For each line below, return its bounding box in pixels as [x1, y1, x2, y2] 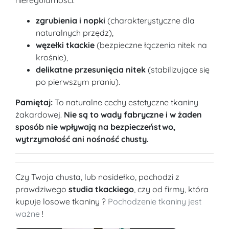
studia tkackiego [68, 184, 134, 195]
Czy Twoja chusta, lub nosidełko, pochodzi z [15, 172, 179, 182]
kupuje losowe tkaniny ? [15, 196, 108, 207]
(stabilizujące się [146, 64, 210, 75]
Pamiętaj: [15, 97, 53, 108]
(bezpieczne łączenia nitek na [95, 40, 207, 51]
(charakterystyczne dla [105, 15, 195, 26]
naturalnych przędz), [36, 28, 113, 38]
